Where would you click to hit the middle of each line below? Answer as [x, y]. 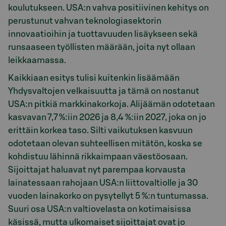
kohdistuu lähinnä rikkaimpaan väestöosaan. [98, 156]
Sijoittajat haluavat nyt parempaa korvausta [97, 169]
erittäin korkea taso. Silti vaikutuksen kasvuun [100, 130]
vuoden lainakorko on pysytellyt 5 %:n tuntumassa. [108, 196]
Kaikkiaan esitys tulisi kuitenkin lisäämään [94, 78]
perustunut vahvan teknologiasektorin [85, 21]
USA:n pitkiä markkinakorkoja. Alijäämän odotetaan [111, 104]
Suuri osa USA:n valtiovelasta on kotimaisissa [100, 209]
